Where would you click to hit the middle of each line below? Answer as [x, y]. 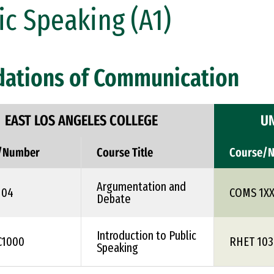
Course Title [125, 152]
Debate [114, 199]
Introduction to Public [146, 235]
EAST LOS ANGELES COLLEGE [81, 120]
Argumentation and [141, 187]
